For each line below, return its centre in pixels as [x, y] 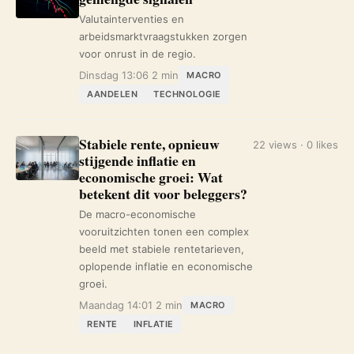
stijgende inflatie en [137, 160]
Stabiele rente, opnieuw [149, 144]
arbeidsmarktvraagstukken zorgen [163, 36]
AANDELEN [112, 94]
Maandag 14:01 [116, 305]
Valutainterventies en [132, 19]
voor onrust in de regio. [137, 54]
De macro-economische [137, 214]
